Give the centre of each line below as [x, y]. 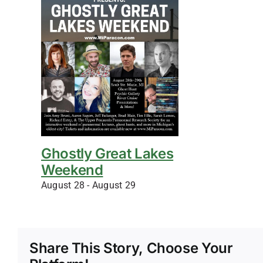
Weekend [72, 170]
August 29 [114, 185]
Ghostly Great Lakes [107, 153]
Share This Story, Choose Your [131, 248]
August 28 [63, 185]
